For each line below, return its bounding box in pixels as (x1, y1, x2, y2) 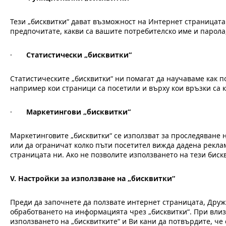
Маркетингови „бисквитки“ (26, 107, 131, 117)
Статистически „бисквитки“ (26, 50, 132, 60)
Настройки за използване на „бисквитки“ (18, 174, 175, 183)
